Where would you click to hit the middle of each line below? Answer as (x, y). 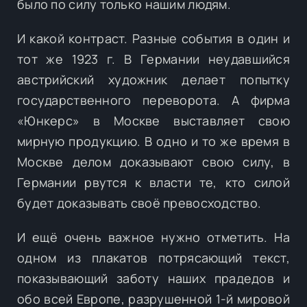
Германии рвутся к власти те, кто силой (153, 182)
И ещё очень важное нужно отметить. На (153, 237)
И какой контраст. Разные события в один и (153, 38)
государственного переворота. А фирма (153, 100)
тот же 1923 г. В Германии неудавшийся (153, 59)
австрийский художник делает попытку (153, 79)
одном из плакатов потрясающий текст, (153, 257)
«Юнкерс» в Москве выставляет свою (153, 120)
